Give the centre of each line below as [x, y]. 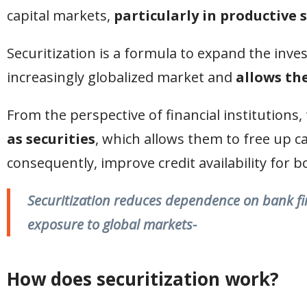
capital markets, [60, 15]
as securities [51, 139]
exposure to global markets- [112, 224]
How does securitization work [138, 279]
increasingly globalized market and [121, 77]
